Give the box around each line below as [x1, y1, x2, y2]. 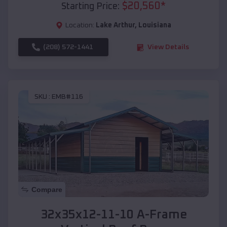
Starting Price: [61, 2, 120, 12]
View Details [147, 44, 189, 51]
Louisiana [138, 22, 171, 29]
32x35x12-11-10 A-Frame [40, 209, 187, 221]
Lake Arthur [96, 22, 135, 29]
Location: [65, 22, 94, 29]
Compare [31, 185, 62, 194]
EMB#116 [52, 93, 83, 100]
